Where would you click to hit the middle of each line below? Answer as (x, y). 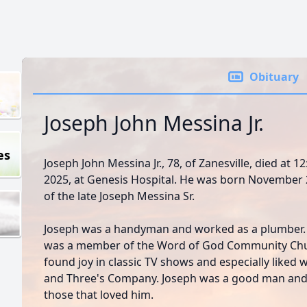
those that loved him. (99, 295)
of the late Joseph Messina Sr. (119, 196)
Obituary (274, 77)
